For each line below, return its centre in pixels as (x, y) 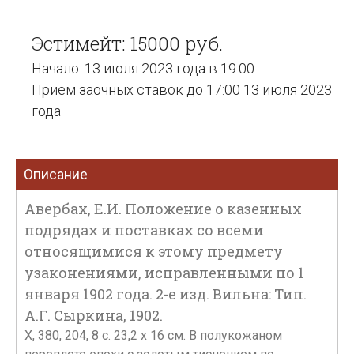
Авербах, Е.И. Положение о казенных (163, 209)
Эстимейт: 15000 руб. (127, 43)
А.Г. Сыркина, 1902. (94, 315)
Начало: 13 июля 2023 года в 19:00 (143, 68)
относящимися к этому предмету (154, 251)
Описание (56, 174)
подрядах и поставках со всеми (144, 230)
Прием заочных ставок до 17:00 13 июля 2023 (182, 90)
